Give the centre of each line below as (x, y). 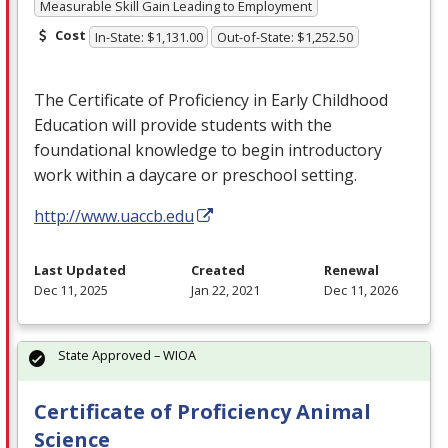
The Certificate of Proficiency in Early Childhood (211, 100)
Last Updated (80, 270)
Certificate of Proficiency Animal (202, 412)
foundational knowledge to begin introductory (208, 150)
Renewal (351, 270)
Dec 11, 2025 (71, 290)
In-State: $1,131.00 (148, 37)
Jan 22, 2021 (225, 290)
